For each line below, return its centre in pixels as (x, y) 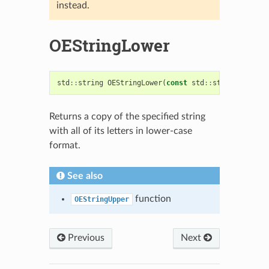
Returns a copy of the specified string (127, 116)
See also (85, 176)
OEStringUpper (101, 199)
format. (65, 145)
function (152, 198)
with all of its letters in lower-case (120, 131)
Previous (85, 237)
